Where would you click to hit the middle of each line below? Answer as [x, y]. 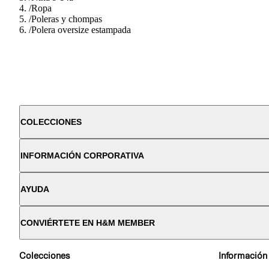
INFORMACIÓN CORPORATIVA [82, 155]
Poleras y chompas [67, 19]
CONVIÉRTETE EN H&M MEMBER [88, 222]
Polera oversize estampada [81, 29]
